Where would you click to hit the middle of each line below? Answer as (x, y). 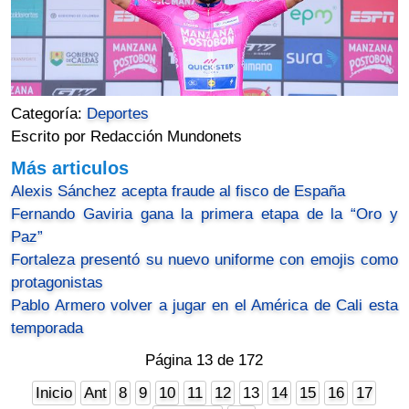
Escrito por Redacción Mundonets (127, 136)
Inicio (54, 393)
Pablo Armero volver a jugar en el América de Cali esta (204, 305)
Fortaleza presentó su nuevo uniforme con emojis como (204, 259)
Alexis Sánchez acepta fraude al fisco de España (178, 191)
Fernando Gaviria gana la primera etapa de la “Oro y (204, 214)
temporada (47, 328)
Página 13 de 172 (204, 360)
